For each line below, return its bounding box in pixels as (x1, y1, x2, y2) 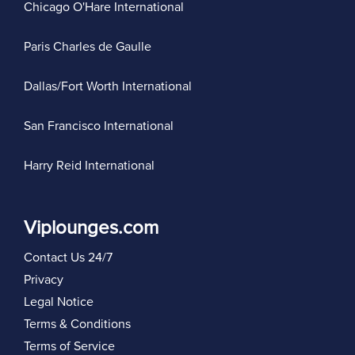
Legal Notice (24, 294, 94, 310)
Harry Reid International (24, 158, 155, 174)
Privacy (24, 272, 63, 288)
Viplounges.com (24, 216, 158, 239)
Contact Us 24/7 (24, 250, 113, 265)
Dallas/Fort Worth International (24, 78, 192, 94)
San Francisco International (24, 118, 174, 134)
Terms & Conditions (24, 316, 131, 332)
